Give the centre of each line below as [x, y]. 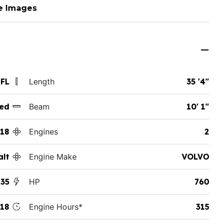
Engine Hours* [55, 206]
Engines [43, 131]
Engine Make [53, 156]
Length [41, 81]
